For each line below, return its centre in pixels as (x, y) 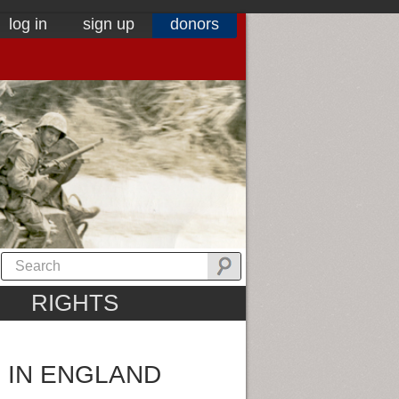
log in (28, 24)
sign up (109, 24)
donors (195, 24)
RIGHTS (74, 303)
